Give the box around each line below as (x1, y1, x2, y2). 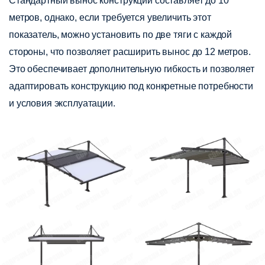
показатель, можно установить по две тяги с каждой (9, 30, 232, 40)
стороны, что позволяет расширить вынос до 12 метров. (9, 47, 251, 57)
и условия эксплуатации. (9, 98, 115, 109)
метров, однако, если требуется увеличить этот (9, 12, 211, 23)
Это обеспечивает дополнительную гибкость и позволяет (9, 64, 254, 75)
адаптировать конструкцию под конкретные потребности (9, 81, 253, 92)
